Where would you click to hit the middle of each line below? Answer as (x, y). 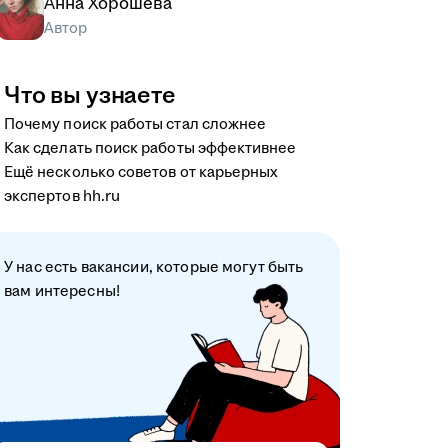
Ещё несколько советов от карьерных (141, 172)
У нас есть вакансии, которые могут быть (154, 267)
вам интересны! (62, 291)
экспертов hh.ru (62, 196)
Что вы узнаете (90, 95)
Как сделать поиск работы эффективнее (150, 148)
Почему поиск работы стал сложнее (135, 124)
